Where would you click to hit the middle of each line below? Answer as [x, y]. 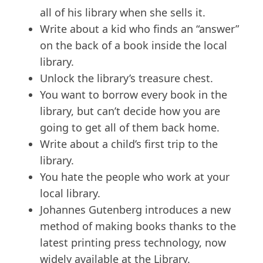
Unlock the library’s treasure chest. [127, 78]
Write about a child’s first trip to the [129, 144]
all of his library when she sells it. [123, 13]
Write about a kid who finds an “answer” [139, 29]
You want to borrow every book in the [134, 95]
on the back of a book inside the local [134, 45]
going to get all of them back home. [130, 128]
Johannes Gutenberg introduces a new [135, 210]
